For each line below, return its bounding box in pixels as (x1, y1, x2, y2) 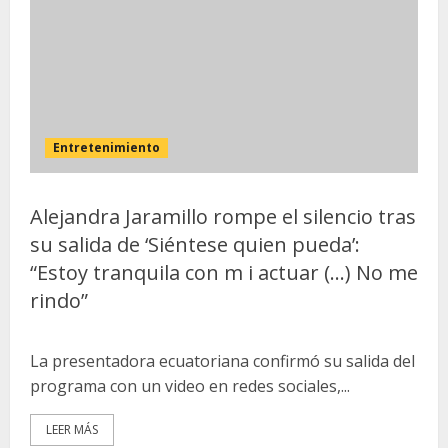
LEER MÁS (46, 421, 98, 438)
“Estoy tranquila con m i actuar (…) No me (30, 259, 418, 286)
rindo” (30, 287, 88, 314)
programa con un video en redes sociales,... (30, 375, 350, 397)
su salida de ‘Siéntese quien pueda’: (30, 231, 360, 258)
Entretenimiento (53, 139, 160, 156)
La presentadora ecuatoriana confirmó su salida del (30, 350, 415, 372)
